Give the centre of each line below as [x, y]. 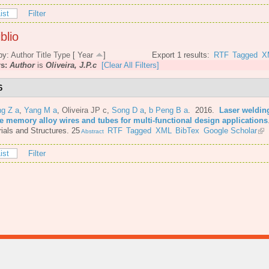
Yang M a [41, 110]
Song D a [128, 110]
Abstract [92, 131]
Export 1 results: [181, 55]
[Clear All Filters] [130, 65]
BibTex [188, 130]
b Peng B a [168, 110]
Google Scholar [230, 130]
